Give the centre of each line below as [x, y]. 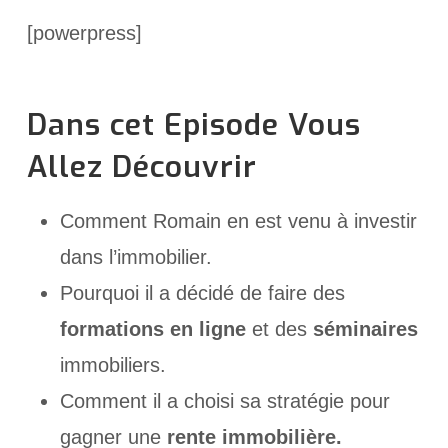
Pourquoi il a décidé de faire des [202, 292]
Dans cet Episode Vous [193, 124]
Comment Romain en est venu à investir [238, 220]
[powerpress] [84, 33]
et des [279, 328]
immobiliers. [112, 364]
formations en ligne [152, 328]
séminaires [365, 328]
